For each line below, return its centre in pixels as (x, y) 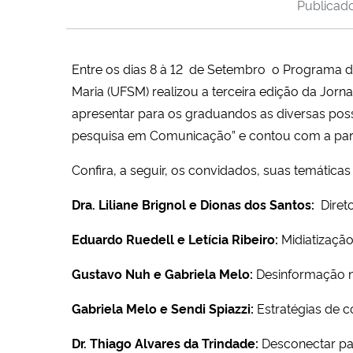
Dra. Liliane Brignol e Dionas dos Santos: (196, 204)
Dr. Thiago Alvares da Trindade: (165, 342)
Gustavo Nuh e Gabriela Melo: (162, 273)
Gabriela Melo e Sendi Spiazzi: (163, 308)
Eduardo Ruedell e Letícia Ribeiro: (176, 238)
